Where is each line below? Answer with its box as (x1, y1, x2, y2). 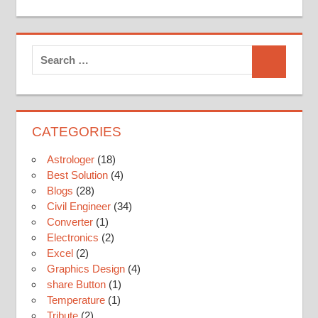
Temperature (47, 294, 105, 307)
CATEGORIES (32, 124, 121, 140)
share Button (47, 278, 106, 291)
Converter (47, 216, 93, 229)
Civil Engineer (47, 200, 111, 213)
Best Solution (47, 169, 108, 182)
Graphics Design (47, 263, 125, 275)
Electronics (47, 231, 99, 244)
